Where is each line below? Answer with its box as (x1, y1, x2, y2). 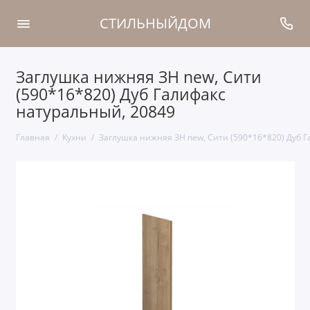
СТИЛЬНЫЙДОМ (99, 14, 211, 33)
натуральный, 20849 (15, 101, 175, 122)
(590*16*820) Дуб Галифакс (15, 84, 226, 105)
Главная (15, 131, 50, 143)
